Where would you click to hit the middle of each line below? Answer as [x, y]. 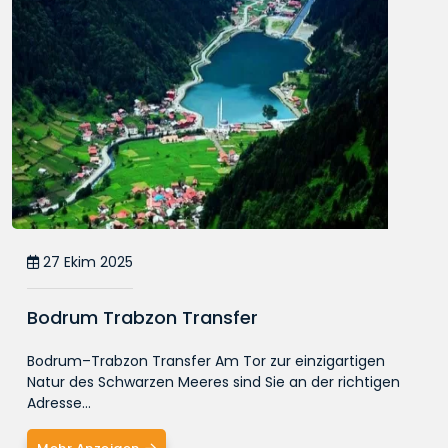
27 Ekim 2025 [86, 261]
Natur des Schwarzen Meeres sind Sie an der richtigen [213, 381]
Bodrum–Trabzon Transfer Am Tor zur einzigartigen [206, 360]
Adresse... [59, 402]
